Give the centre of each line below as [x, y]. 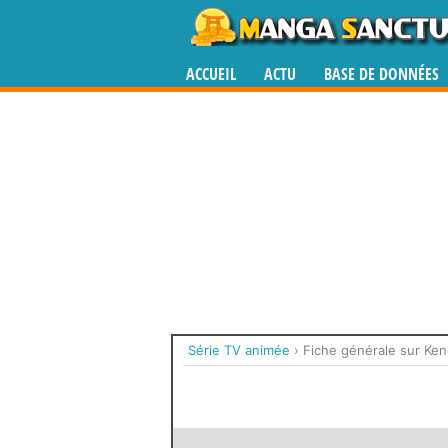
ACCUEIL [211, 74]
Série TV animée [239, 350]
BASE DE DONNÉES [381, 74]
